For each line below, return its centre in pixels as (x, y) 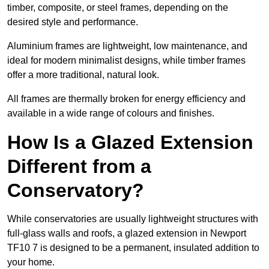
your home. (31, 262)
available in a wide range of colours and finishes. (111, 113)
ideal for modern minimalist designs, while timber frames (126, 61)
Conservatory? (76, 191)
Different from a (79, 167)
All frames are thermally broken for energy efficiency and (126, 99)
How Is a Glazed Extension (130, 143)
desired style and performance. (73, 22)
